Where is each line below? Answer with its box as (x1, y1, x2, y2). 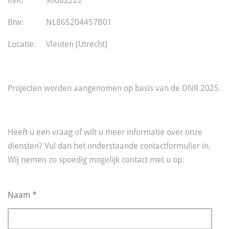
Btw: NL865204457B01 (8, 17, 112, 28)
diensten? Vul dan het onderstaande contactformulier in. (8, 141, 211, 151)
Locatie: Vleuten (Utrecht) (8, 39, 107, 50)
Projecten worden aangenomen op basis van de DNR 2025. (8, 83, 221, 94)
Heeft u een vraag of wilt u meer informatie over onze (8, 127, 202, 138)
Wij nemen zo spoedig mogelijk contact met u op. (8, 155, 184, 165)
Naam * (8, 190, 37, 200)
